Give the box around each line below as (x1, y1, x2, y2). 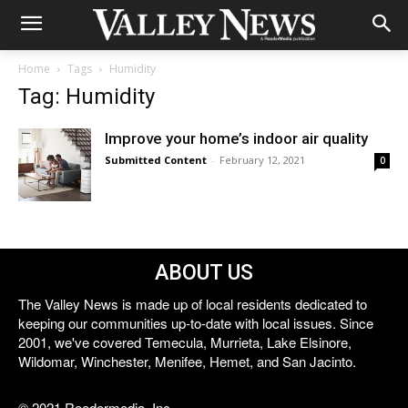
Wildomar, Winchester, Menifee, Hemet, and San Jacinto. (18, 352, 356, 371)
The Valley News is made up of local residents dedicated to (18, 294, 367, 313)
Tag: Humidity (18, 84, 155, 109)
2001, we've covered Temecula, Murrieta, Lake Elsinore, (18, 332, 352, 352)
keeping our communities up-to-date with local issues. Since (18, 313, 373, 332)
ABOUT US (155, 260, 253, 285)
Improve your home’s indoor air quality (105, 129, 368, 148)
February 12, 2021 (219, 153, 305, 167)
